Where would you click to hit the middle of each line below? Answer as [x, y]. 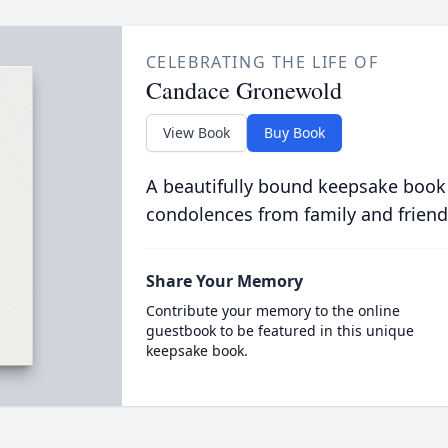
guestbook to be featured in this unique [279, 330]
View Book [196, 132]
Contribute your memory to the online [272, 310]
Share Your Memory [224, 281]
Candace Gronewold [243, 90]
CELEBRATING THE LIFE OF [262, 62]
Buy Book [294, 132]
